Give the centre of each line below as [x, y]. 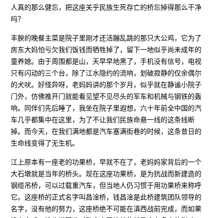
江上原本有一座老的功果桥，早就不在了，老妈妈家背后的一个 [106, 162]
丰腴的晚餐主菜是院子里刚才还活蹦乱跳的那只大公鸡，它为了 [106, 38]
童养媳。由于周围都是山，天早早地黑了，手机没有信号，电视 [106, 61]
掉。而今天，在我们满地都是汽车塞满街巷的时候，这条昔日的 [106, 131]
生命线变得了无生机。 [45, 143]
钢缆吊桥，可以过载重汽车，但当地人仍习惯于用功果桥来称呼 [106, 185]
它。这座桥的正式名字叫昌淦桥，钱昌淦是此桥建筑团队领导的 [106, 197]
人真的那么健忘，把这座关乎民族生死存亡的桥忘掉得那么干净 [106, 7]
